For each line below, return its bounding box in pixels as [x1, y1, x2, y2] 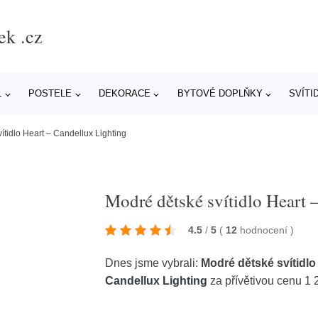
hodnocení [240, 224, 291, 236]
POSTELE [28, 88, 72, 99]
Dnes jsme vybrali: [105, 257, 202, 269]
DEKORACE [98, 88, 150, 99]
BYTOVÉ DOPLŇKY [177, 88, 263, 99]
